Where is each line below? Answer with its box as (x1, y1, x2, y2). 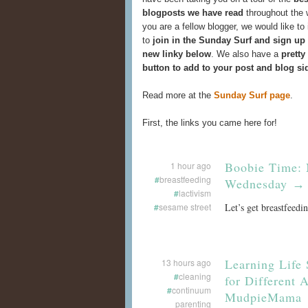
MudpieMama (225, 289, 307, 305)
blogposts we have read (142, 8, 243, 18)
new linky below (142, 49, 211, 59)
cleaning (179, 270, 211, 282)
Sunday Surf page (214, 90, 290, 100)
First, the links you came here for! (142, 118, 277, 128)
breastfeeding (159, 173, 211, 185)
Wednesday (225, 175, 292, 192)
